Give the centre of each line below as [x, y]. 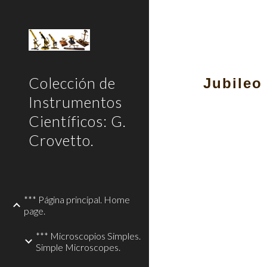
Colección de [72, 83]
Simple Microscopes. [78, 247]
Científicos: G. [77, 121]
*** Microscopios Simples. [88, 236]
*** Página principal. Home [77, 199]
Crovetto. [61, 140]
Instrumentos [75, 102]
